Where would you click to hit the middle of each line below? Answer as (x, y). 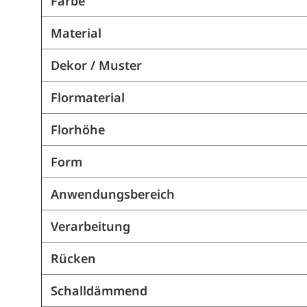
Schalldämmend (99, 291)
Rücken (73, 259)
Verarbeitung (90, 226)
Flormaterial (87, 98)
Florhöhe (77, 130)
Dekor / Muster (96, 65)
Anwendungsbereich (112, 194)
